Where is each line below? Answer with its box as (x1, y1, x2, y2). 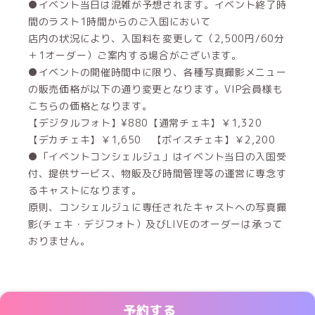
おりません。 (28, 234, 91, 247)
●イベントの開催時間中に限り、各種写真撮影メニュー (28, 65, 287, 79)
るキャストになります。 (28, 184, 142, 197)
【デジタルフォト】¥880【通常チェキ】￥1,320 (28, 116, 272, 129)
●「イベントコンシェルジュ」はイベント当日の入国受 (28, 150, 287, 163)
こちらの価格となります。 (28, 99, 153, 112)
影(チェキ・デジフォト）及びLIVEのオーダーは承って (28, 217, 283, 231)
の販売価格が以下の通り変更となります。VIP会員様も (28, 82, 283, 96)
